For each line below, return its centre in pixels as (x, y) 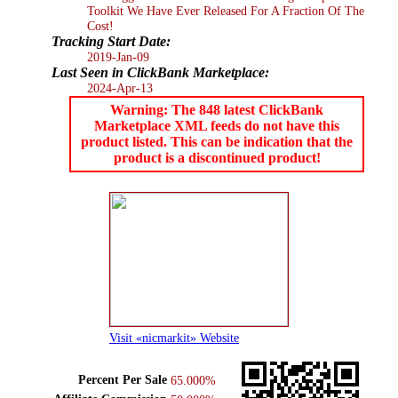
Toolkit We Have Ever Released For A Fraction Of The (226, 10)
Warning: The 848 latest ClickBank (217, 109)
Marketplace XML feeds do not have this (217, 125)
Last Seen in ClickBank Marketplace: (160, 72)
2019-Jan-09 (118, 56)
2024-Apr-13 (120, 88)
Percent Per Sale (122, 379)
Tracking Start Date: (111, 41)
